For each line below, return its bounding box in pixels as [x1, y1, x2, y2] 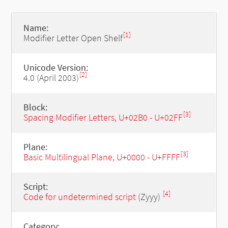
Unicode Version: [23, 62, 88, 73]
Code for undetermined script [23, 191, 136, 203]
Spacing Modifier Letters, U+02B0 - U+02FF [23, 111, 183, 123]
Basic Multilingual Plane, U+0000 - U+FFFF [23, 151, 180, 163]
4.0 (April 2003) [23, 72, 79, 83]
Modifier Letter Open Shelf [23, 32, 123, 44]
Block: [23, 101, 47, 113]
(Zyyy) [135, 191, 162, 203]
